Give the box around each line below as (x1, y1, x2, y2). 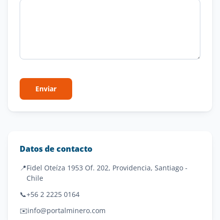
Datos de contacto (20, 143, 92, 154)
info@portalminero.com (27, 206, 106, 215)
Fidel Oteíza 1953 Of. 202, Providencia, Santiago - (27, 163, 188, 172)
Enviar (35, 84, 56, 93)
